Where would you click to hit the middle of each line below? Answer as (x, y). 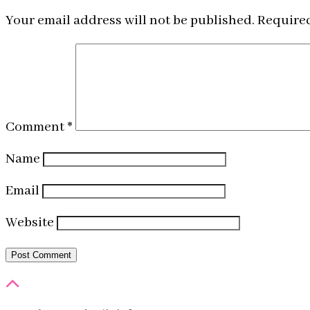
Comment (36, 127)
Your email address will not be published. (130, 20)
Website (30, 222)
